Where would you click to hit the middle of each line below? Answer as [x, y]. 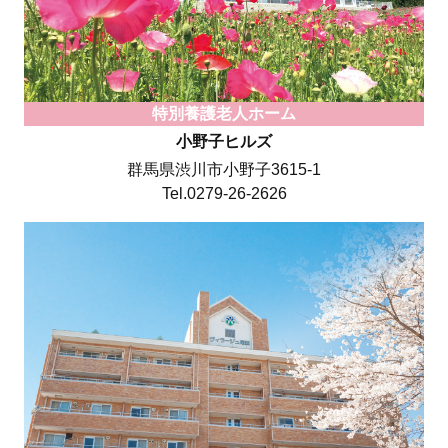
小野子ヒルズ [224, 142]
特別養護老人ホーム [224, 114]
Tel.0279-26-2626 [224, 194]
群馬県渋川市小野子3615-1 [224, 170]
